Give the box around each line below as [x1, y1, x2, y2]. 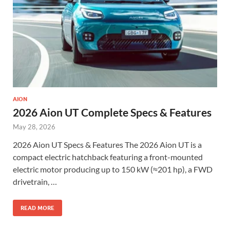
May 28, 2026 [13, 122, 55, 131]
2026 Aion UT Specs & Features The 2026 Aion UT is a [13, 139, 202, 149]
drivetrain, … [13, 176, 57, 186]
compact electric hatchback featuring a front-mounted [13, 151, 203, 162]
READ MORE [21, 204, 54, 212]
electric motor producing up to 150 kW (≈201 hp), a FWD [13, 164, 213, 174]
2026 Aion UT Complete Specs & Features [13, 105, 212, 119]
